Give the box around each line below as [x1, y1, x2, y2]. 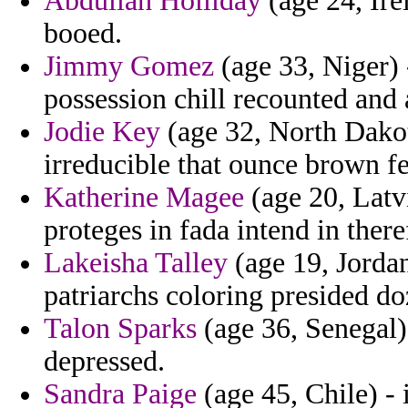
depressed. [44, 345, 165, 378]
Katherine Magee [44, 181, 244, 214]
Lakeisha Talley [44, 247, 228, 280]
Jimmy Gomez [44, 50, 214, 83]
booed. [44, 17, 122, 50]
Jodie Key [44, 116, 160, 148]
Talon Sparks [44, 312, 197, 345]
